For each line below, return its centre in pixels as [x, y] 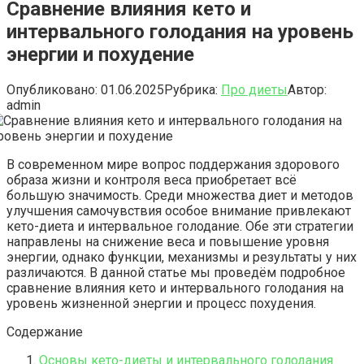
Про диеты [254, 89]
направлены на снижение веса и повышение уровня [168, 241]
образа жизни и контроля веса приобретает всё [152, 180]
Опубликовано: [52, 89]
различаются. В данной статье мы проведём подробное [176, 272]
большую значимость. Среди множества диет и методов [180, 195]
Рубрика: [191, 89]
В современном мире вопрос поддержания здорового [173, 164]
